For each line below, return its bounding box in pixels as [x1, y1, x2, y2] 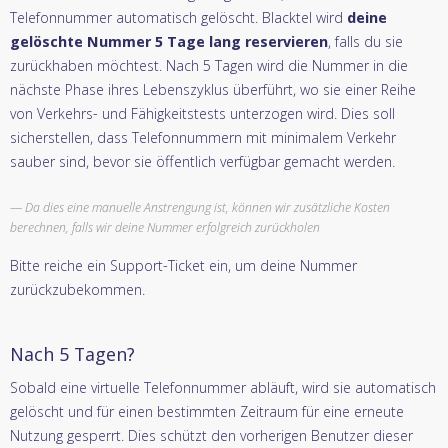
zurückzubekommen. [10, 279, 145, 299]
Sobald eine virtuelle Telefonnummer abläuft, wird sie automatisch [10, 377, 436, 397]
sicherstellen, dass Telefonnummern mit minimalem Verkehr [10, 127, 396, 147]
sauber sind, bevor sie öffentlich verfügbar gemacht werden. [10, 151, 395, 171]
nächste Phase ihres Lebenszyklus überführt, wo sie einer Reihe [10, 79, 416, 99]
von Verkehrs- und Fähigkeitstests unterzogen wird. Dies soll [10, 103, 395, 123]
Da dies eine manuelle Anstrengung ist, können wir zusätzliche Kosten [25, 198, 390, 216]
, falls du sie [328, 31, 403, 51]
